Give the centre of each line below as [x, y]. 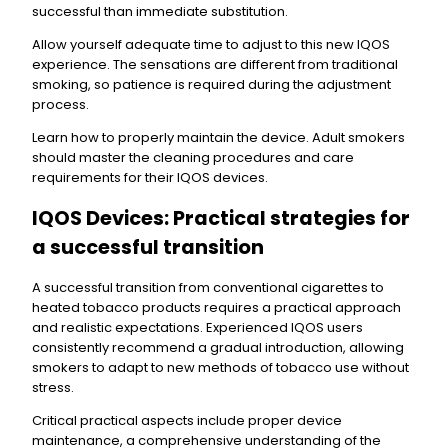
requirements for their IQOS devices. [150, 177]
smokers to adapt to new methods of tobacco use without [220, 367]
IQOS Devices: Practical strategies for [221, 218]
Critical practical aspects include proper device [187, 420]
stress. [53, 387]
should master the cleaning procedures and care [193, 157]
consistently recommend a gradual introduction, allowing [218, 347]
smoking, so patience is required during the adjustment [211, 84]
